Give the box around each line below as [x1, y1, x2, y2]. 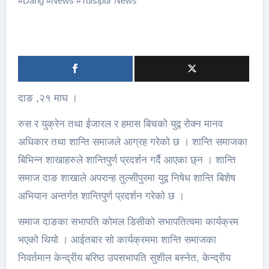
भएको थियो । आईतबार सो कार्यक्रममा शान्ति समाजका [17, 234, 216, 246]
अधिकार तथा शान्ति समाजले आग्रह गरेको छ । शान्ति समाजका [17, 136, 247, 148]
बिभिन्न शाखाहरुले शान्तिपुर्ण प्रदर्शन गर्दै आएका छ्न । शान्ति [17, 154, 236, 166]
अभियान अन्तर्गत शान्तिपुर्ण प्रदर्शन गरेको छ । [17, 190, 184, 202]
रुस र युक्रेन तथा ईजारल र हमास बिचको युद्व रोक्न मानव [17, 118, 223, 130]
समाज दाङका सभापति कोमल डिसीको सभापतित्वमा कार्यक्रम [17, 216, 238, 228]
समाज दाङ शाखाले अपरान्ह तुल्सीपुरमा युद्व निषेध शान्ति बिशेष [17, 172, 235, 184]
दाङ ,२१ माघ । [25, 92, 77, 104]
